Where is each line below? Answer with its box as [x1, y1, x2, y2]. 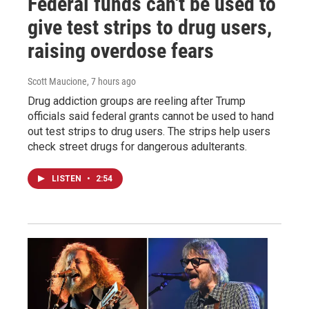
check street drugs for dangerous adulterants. [28, 139, 247, 153]
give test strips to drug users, [28, 14, 272, 39]
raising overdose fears [28, 38, 214, 63]
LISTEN [52, 173, 83, 183]
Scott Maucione [28, 75, 87, 87]
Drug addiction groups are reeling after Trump [28, 94, 246, 108]
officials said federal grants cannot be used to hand [28, 109, 274, 123]
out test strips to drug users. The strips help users [28, 124, 270, 138]
